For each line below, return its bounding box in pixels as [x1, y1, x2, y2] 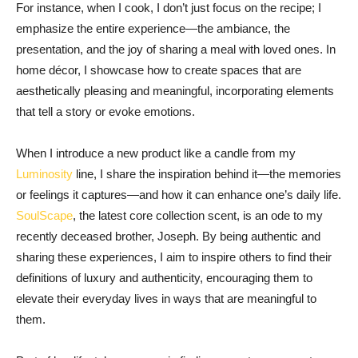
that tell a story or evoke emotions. [16, 104, 195, 118]
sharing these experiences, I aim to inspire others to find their [16, 249, 332, 264]
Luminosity [16, 166, 73, 181]
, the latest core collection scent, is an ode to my [73, 208, 323, 222]
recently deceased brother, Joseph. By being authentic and [16, 229, 320, 243]
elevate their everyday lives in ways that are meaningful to [16, 291, 316, 305]
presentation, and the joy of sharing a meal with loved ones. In [16, 42, 336, 56]
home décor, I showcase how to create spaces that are [16, 62, 301, 77]
